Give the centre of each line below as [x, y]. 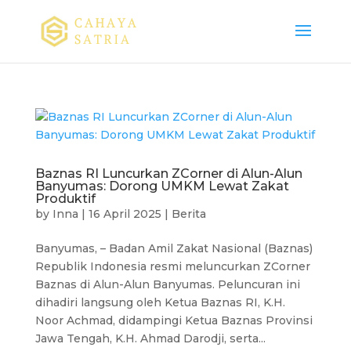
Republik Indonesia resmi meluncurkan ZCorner [172, 266]
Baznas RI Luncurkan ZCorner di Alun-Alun [168, 174]
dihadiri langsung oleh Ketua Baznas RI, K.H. [160, 302]
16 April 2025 [125, 214]
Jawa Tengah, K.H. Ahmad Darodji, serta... [150, 338]
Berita [188, 214]
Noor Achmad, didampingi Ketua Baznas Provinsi [174, 320]
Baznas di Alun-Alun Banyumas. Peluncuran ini [167, 284]
